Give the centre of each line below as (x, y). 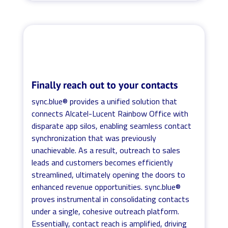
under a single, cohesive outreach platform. (106, 211)
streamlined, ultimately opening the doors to (109, 174)
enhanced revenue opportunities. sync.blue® (106, 187)
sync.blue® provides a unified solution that (105, 101)
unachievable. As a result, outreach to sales (106, 150)
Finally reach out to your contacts (105, 85)
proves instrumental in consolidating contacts (111, 199)
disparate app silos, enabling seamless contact (112, 125)
